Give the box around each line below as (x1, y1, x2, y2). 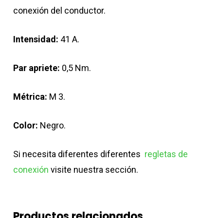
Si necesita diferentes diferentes (13, 148, 143, 159)
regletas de (142, 148, 188, 159)
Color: (13, 120, 38, 130)
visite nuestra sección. (48, 164, 138, 175)
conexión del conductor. (13, 5, 106, 16)
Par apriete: (13, 62, 60, 73)
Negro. (37, 120, 66, 130)
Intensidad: (13, 34, 58, 44)
